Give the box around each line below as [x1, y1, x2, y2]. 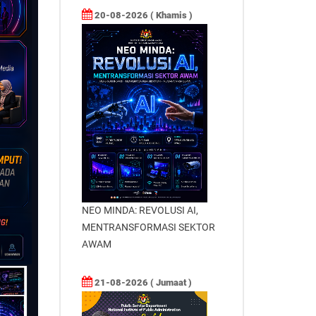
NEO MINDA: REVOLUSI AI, [81, 204, 198, 216]
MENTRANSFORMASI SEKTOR [81, 221, 215, 233]
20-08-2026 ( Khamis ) [92, 10, 193, 20]
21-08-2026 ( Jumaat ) [92, 276, 192, 288]
